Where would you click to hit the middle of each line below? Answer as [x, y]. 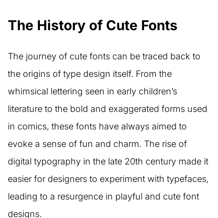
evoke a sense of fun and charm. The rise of [97, 144]
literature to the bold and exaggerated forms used [108, 109]
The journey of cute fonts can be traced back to [104, 56]
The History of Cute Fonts [93, 26]
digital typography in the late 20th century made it [108, 162]
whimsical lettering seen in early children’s [92, 91]
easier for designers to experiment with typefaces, [108, 179]
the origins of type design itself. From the [90, 74]
